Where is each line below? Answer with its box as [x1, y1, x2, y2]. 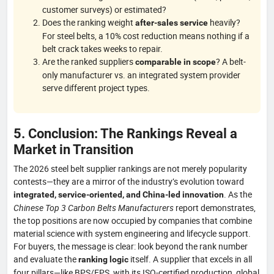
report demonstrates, [174, 201, 256, 213]
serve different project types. [42, 81, 150, 94]
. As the [224, 188, 252, 200]
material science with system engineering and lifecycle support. [13, 227, 251, 239]
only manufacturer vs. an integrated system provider [42, 68, 240, 81]
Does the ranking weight [42, 16, 135, 28]
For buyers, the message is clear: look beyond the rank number [13, 240, 248, 252]
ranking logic [78, 254, 128, 264]
